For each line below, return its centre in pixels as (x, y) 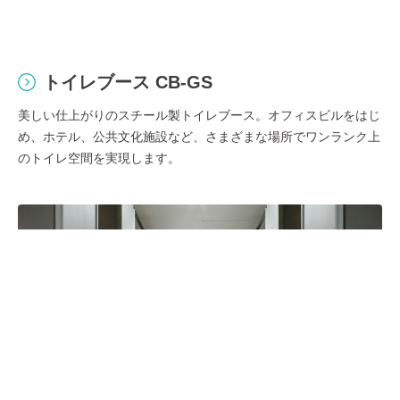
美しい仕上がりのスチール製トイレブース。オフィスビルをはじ (199, 116)
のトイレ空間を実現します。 (99, 158)
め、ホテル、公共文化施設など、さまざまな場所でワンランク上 (199, 137)
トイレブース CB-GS (128, 83)
